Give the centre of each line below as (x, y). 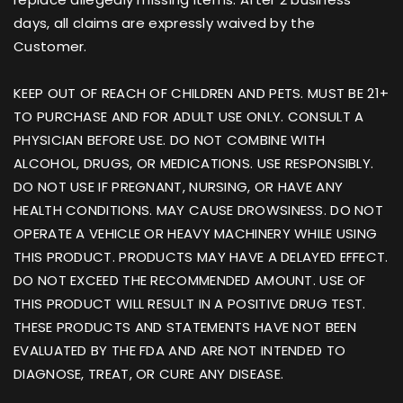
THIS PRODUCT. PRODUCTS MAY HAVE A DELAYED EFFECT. (201, 256)
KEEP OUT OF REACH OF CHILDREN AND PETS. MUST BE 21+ (201, 93)
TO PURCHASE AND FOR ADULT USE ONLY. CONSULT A (189, 116)
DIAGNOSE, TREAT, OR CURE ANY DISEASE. (149, 373)
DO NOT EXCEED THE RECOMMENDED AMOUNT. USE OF (190, 280)
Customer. (50, 46)
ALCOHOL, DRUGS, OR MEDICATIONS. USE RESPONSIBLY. (194, 163)
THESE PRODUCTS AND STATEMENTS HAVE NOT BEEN (185, 327)
